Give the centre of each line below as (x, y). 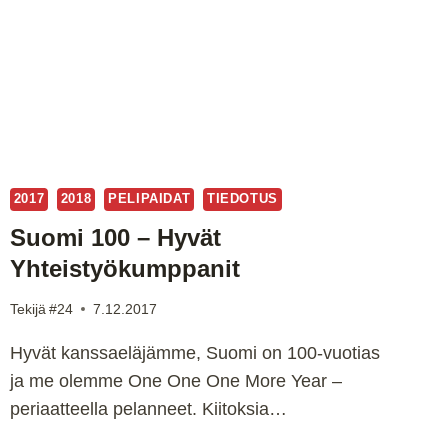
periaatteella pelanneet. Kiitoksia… (148, 408)
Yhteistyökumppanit (124, 268)
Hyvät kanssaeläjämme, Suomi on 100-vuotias (194, 352)
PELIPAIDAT (149, 199)
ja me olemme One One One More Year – (175, 380)
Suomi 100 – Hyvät (115, 237)
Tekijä (27, 308)
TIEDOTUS (242, 199)
